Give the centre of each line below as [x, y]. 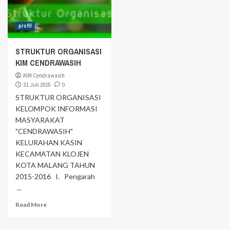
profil [25, 26]
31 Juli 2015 [37, 85]
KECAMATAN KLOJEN [52, 154]
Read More [31, 205]
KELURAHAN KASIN [49, 142]
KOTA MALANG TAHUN [55, 165]
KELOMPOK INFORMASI [56, 109]
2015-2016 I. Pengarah [57, 176]
